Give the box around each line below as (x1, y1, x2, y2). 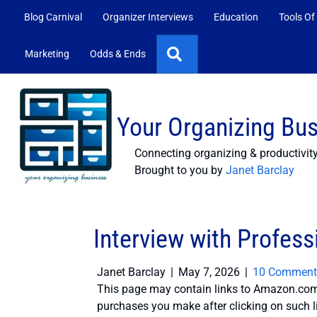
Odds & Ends (90, 47, 146, 59)
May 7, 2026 (178, 265, 240, 279)
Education (214, 11, 258, 23)
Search (187, 46, 221, 59)
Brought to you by (134, 163, 226, 177)
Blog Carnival (24, 11, 82, 23)
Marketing (25, 47, 69, 59)
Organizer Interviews (103, 11, 193, 23)
